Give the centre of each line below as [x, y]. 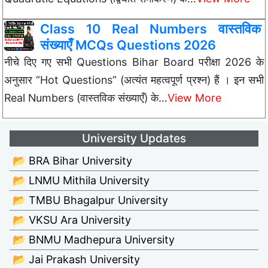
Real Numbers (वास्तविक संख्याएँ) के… [86, 98]
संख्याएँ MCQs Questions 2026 [128, 45]
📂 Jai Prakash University [76, 260]
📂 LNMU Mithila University [81, 181]
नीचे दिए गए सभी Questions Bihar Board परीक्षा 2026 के [134, 62]
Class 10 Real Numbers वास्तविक [150, 29]
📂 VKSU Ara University [72, 220]
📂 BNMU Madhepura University [94, 240]
